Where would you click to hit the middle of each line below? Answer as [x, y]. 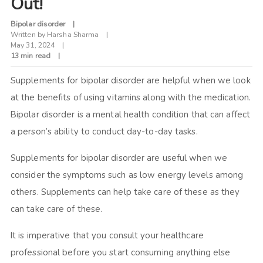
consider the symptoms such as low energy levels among [127, 175]
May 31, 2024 [33, 45]
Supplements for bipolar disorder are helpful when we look [130, 81]
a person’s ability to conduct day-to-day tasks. [106, 132]
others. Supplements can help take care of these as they [125, 192]
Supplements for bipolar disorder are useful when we [119, 158]
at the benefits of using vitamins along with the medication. [130, 98]
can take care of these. [59, 209]
